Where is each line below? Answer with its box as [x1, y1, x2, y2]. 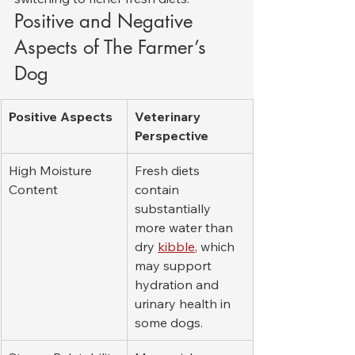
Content [9, 181, 58, 198]
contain [135, 181, 182, 198]
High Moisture [9, 162, 95, 179]
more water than [135, 219, 236, 236]
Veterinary [135, 109, 204, 125]
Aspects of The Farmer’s [14, 35, 212, 60]
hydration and [135, 277, 222, 293]
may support [135, 258, 215, 274]
